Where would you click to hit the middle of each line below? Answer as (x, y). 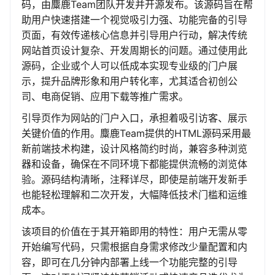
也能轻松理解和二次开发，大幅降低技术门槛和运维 (134, 195)
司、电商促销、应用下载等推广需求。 (105, 97)
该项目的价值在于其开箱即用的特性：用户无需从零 (134, 232)
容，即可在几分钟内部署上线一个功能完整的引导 (130, 262)
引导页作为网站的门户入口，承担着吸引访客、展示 (134, 118)
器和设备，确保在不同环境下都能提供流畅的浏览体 (134, 164)
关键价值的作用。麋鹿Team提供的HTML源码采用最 (136, 134)
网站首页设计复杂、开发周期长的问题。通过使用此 (134, 51)
